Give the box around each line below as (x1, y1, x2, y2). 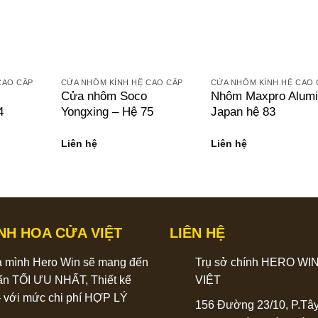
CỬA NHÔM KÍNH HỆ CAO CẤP (60, 77, 183, 87)
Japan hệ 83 (210, 104, 275, 119)
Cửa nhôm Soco (60, 89, 147, 103)
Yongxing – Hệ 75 (60, 104, 153, 119)
